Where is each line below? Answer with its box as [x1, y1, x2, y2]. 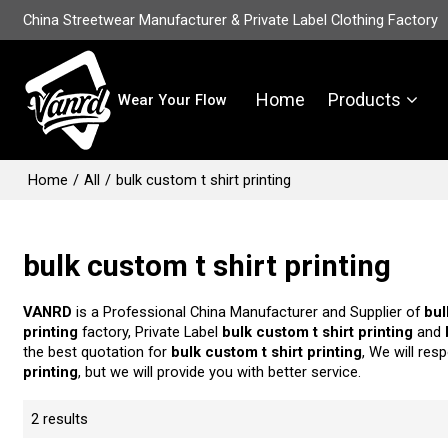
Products [328, 89, 402, 110]
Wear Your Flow [118, 91, 228, 109]
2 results [31, 409, 89, 428]
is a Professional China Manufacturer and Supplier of [72, 302, 425, 321]
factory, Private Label [78, 322, 223, 341]
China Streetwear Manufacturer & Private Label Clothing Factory [23, 11, 439, 29]
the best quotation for [23, 342, 172, 361]
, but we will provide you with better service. [78, 362, 362, 381]
